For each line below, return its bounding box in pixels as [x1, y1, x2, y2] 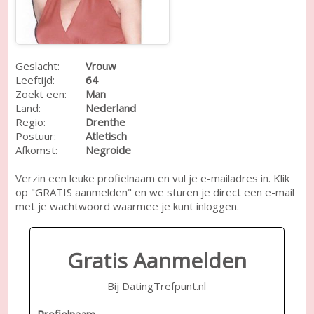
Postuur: [15, 128, 57, 143]
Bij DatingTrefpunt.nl [107, 278, 207, 293]
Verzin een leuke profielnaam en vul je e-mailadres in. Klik [15, 170, 290, 185]
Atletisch [86, 128, 128, 143]
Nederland [86, 100, 137, 115]
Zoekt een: [15, 86, 67, 101]
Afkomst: [15, 142, 58, 157]
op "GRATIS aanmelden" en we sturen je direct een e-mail [15, 184, 295, 199]
